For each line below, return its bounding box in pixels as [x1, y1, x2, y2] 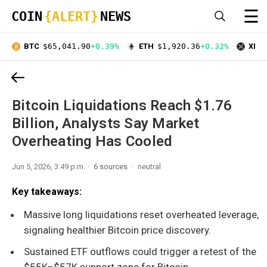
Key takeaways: [12, 185, 82, 197]
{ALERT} [44, 9, 98, 24]
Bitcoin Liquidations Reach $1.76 [12, 97, 232, 114]
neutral [138, 162, 161, 171]
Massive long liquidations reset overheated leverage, [24, 208, 259, 221]
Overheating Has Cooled [12, 132, 172, 150]
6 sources [94, 162, 129, 171]
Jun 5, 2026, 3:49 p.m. [12, 162, 85, 171]
